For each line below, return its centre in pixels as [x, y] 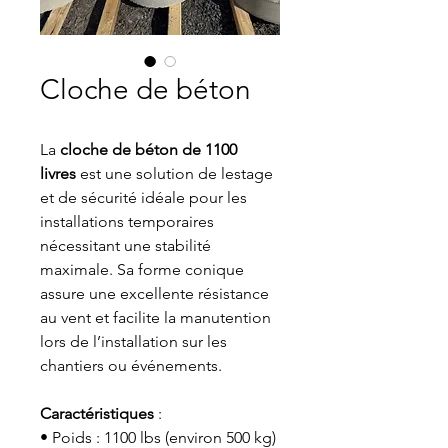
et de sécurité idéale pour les [143, 197]
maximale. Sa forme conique [142, 269]
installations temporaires [127, 221]
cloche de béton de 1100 [148, 149]
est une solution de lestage [174, 173]
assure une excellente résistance [154, 293]
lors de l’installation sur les [133, 341]
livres [58, 173]
